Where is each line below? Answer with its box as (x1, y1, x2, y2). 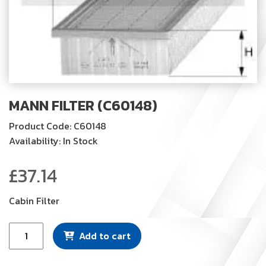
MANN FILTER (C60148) (9, 94, 157, 116)
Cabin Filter (9, 193, 59, 208)
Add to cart (79, 228, 131, 243)
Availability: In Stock (9, 133, 98, 148)
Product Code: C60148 (9, 118, 106, 133)
